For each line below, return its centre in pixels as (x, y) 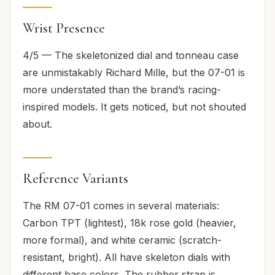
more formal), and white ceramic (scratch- (122, 240)
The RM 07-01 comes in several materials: (121, 205)
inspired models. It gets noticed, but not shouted (134, 107)
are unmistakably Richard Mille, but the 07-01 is (134, 72)
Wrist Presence (64, 28)
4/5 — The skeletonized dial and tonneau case (131, 55)
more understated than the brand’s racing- (122, 89)
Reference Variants (76, 178)
